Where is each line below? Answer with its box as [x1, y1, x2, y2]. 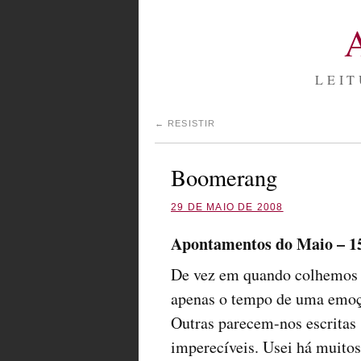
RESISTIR [164, 118, 216, 128]
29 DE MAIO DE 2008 [171, 201, 284, 213]
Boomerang [171, 162, 277, 193]
